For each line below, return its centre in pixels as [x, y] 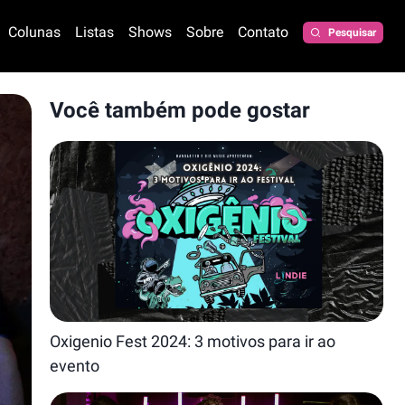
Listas [94, 32]
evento [75, 366]
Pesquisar [352, 33]
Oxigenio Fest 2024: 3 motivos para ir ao [193, 341]
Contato [263, 32]
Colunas [34, 32]
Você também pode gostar [180, 110]
